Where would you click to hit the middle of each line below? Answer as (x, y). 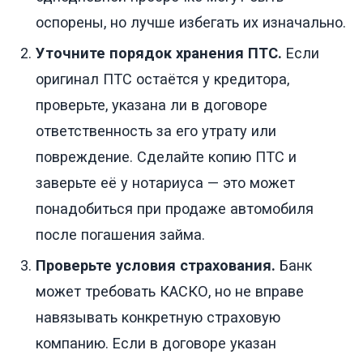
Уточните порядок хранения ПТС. (159, 53)
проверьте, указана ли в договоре (152, 105)
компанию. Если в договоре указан (156, 344)
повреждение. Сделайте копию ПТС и (166, 157)
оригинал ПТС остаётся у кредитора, (162, 79)
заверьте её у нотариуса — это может (165, 183)
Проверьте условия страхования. (156, 266)
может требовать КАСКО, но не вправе (170, 292)
